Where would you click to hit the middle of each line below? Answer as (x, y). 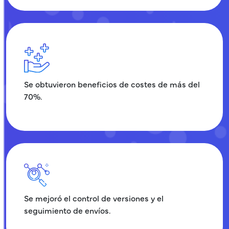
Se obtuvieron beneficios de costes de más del (112, 84)
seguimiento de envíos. (67, 210)
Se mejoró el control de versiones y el (94, 198)
